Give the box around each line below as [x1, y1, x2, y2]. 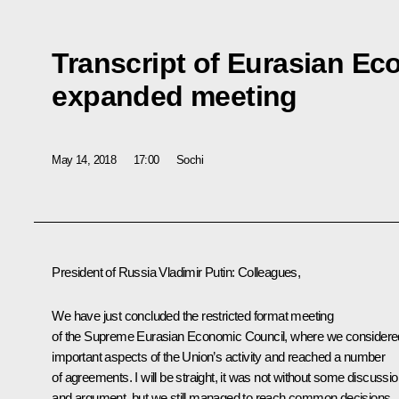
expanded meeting [52, 79, 297, 112]
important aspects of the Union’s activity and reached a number [52, 349, 386, 365]
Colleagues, [237, 265, 301, 281]
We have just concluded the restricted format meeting [52, 308, 334, 324]
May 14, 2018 [52, 152, 117, 167]
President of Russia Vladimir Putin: [52, 265, 238, 281]
